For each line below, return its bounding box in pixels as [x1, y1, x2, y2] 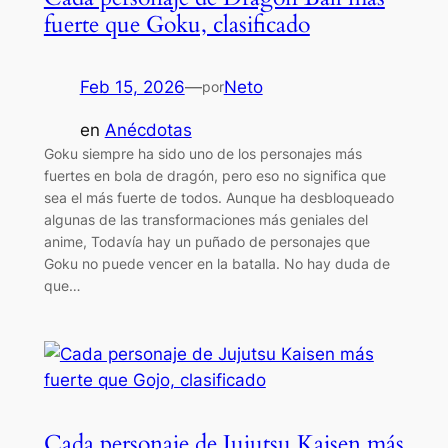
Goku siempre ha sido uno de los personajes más [43, 144, 362, 162]
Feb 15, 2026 [79, 77, 185, 98]
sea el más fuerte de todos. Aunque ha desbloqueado [43, 188, 394, 206]
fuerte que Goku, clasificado [43, 9, 310, 41]
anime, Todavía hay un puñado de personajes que [43, 232, 370, 250]
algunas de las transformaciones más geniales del [43, 210, 368, 228]
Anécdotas [104, 119, 192, 140]
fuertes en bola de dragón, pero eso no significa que [43, 166, 386, 184]
